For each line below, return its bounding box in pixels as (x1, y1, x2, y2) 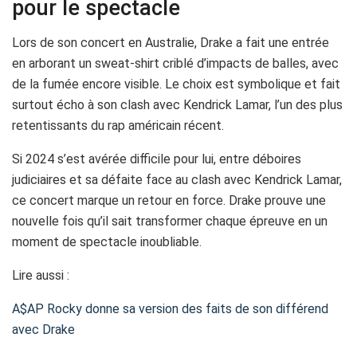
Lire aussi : (12, 268, 69, 284)
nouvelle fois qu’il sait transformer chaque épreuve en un (12, 214, 328, 229)
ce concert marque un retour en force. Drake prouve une (12, 193, 326, 209)
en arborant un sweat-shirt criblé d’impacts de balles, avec (12, 56, 339, 72)
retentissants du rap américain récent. (12, 118, 224, 134)
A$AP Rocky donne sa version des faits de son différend (12, 301, 328, 317)
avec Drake (12, 322, 75, 338)
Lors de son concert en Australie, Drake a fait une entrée (12, 35, 329, 51)
